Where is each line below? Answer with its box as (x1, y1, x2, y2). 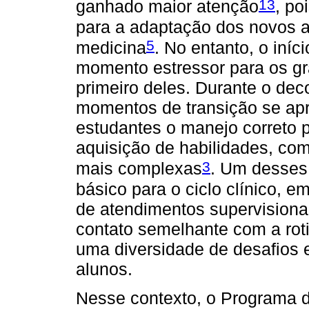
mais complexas (76, 159, 202, 179)
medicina (76, 38, 146, 58)
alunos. (76, 259, 132, 279)
